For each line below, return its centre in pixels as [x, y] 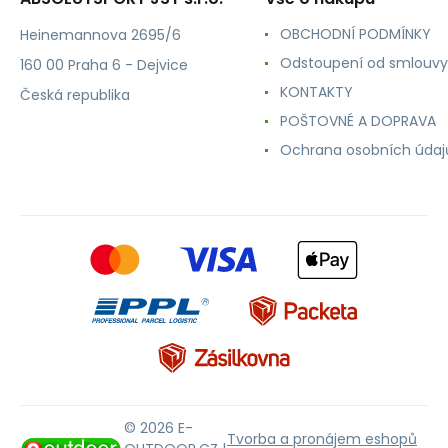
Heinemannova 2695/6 [100, 34]
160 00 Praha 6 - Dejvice [104, 64]
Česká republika [75, 94]
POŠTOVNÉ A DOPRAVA [358, 120]
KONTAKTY [316, 91]
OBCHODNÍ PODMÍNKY [355, 33]
